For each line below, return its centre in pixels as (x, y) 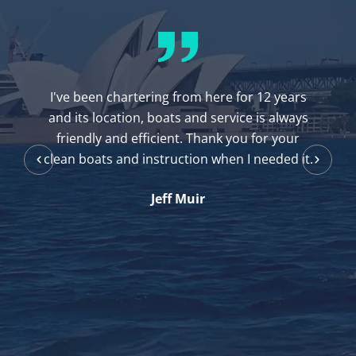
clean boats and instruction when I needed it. (178, 159)
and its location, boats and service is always (178, 118)
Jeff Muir (178, 199)
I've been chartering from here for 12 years (178, 97)
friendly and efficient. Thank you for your (178, 139)
